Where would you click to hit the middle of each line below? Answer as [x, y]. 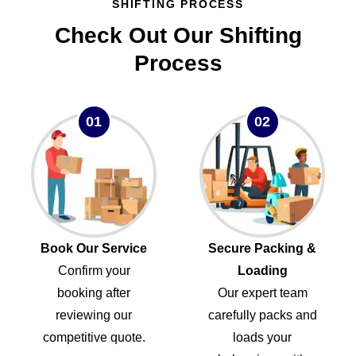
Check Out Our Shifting [178, 35]
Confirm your [94, 270]
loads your [262, 337]
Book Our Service [94, 248]
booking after [94, 292]
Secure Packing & [262, 248]
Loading [262, 270]
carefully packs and [262, 315]
